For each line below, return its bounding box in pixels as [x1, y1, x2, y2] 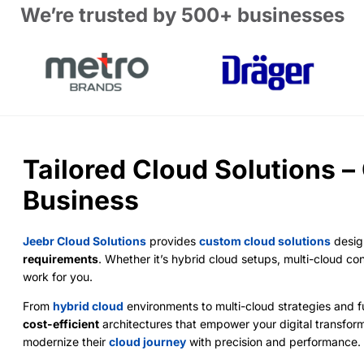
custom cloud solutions [199, 233, 331, 248]
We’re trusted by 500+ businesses [19, 2, 344, 27]
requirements [23, 251, 99, 266]
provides [146, 233, 200, 248]
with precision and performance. [186, 334, 362, 349]
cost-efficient [23, 316, 100, 331]
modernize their [23, 334, 110, 349]
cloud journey [109, 334, 187, 349]
